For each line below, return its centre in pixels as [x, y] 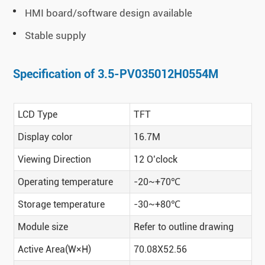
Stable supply [56, 36]
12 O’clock [155, 160]
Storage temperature [61, 205]
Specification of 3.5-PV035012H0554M [116, 74]
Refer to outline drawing [183, 227]
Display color [45, 137]
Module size [43, 227]
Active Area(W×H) [54, 250]
